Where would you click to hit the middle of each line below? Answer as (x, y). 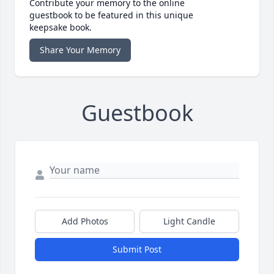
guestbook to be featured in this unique (111, 15)
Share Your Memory (80, 50)
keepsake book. (61, 27)
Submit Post (137, 249)
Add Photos (85, 221)
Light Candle (189, 221)
